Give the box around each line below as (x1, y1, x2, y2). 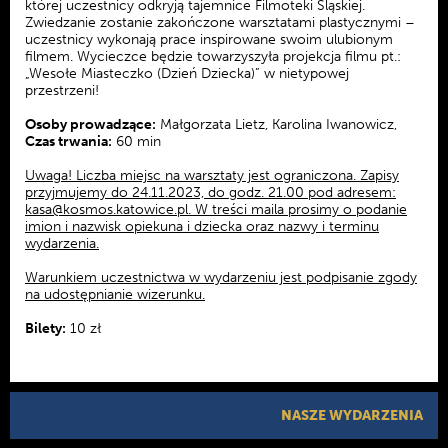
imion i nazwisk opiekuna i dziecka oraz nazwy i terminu (25, 217, 379, 235)
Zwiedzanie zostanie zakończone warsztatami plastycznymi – (25, 13, 415, 31)
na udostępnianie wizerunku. (25, 285, 205, 303)
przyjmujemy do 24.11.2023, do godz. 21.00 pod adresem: (25, 183, 396, 201)
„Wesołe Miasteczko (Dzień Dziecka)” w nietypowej (25, 64, 349, 82)
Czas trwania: (25, 132, 112, 150)
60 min (112, 132, 161, 150)
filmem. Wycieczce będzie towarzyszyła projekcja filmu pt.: (25, 47, 401, 65)
